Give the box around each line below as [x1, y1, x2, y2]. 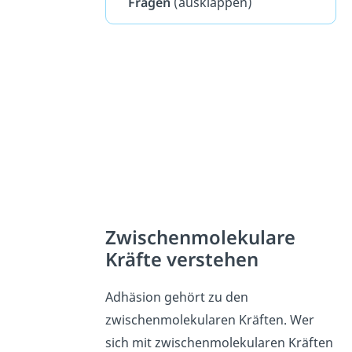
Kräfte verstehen [105, 247, 259, 273]
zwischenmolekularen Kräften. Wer [105, 311, 315, 329]
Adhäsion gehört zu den [105, 288, 249, 306]
